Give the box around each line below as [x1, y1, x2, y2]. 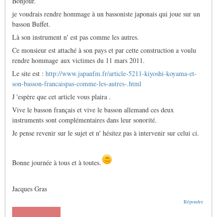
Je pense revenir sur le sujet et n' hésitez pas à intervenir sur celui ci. [12, 128, 199, 138]
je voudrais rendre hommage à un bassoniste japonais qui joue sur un [12, 9, 200, 19]
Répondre [183, 198, 203, 205]
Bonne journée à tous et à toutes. [12, 158, 101, 168]
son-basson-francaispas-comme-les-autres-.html [12, 79, 141, 89]
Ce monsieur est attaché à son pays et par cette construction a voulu [12, 46, 196, 55]
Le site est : [12, 69, 46, 78]
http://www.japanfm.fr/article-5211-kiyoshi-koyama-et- [46, 69, 197, 78]
